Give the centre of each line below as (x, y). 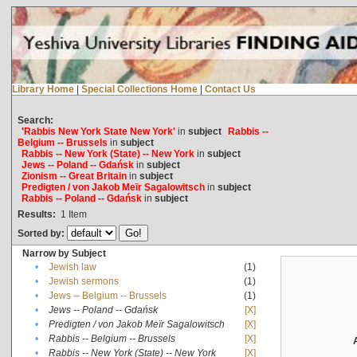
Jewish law (72, 267)
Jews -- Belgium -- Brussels (107, 295)
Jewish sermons (83, 281)
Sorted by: (42, 233)
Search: (35, 120)
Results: (36, 214)
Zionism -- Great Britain (74, 176)
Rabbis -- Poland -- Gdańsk (81, 198)
